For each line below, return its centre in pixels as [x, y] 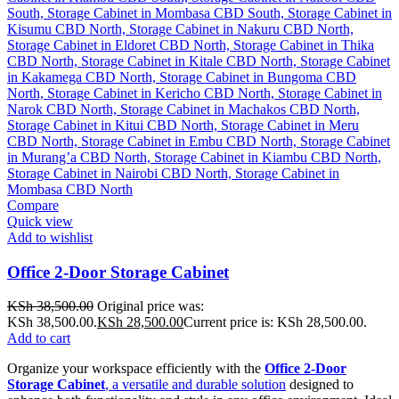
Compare [33, 205]
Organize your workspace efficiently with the [136, 369]
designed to [320, 385]
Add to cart [39, 338]
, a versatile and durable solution [195, 385]
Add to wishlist [50, 237]
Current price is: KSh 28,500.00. [275, 322]
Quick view [40, 221]
